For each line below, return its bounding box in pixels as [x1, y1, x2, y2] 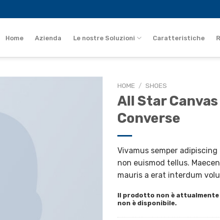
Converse [117, 110, 180, 126]
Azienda [35, 34, 62, 42]
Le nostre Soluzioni [73, 34, 135, 42]
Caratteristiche [153, 34, 205, 42]
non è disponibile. [117, 199, 177, 207]
